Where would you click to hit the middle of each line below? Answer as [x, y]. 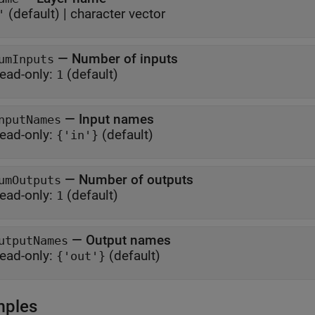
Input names [116, 119]
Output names [128, 240]
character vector [118, 14]
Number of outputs [136, 180]
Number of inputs [125, 59]
